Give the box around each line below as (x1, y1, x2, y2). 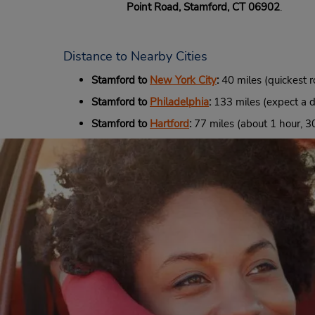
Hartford (150, 117, 189, 131)
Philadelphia (150, 95, 209, 109)
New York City (150, 73, 217, 87)
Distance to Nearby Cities (63, 48, 207, 65)
